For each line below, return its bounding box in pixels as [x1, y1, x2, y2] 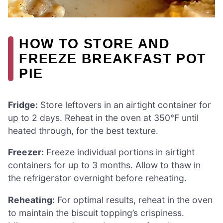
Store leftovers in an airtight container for [38, 99, 211, 110]
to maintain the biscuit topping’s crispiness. [8, 207, 184, 218]
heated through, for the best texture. [8, 125, 158, 136]
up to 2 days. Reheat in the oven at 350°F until [8, 112, 199, 123]
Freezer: [8, 147, 44, 158]
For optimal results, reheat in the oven [55, 194, 213, 205]
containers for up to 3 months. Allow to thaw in [8, 160, 201, 171]
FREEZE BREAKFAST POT [19, 50, 207, 66]
